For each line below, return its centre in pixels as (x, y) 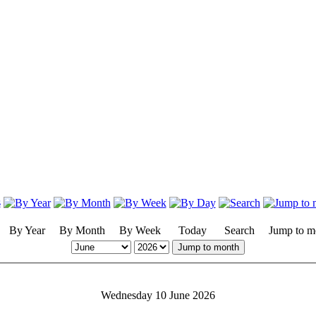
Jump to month (208, 247)
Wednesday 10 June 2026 (158, 296)
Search (239, 230)
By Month (82, 230)
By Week (140, 230)
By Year (27, 230)
